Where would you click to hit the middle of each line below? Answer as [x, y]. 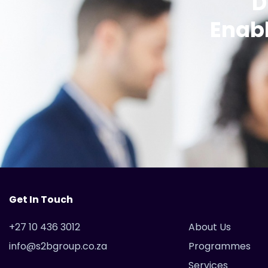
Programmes [220, 246]
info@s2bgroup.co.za [58, 246]
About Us [210, 227]
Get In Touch [41, 200]
